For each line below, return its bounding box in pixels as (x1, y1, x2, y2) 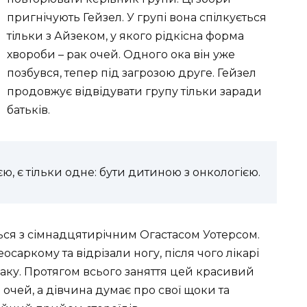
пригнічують (7, 10, 83, 24)
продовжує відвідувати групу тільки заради (7, 84, 262, 98)
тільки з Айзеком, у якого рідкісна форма (7, 29, 244, 42)
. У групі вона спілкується (122, 10, 267, 24)
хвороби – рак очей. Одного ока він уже (7, 47, 235, 61)
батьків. (7, 103, 50, 116)
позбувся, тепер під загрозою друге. (7, 66, 217, 79)
